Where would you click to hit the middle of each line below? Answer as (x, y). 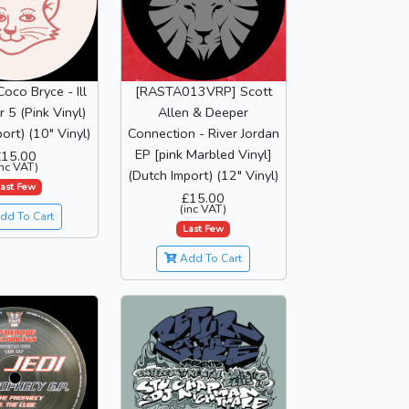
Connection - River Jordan (203, 134)
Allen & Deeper (204, 113)
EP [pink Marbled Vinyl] (203, 155)
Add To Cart (210, 259)
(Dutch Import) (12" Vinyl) (204, 176)
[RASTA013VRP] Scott (203, 92)
